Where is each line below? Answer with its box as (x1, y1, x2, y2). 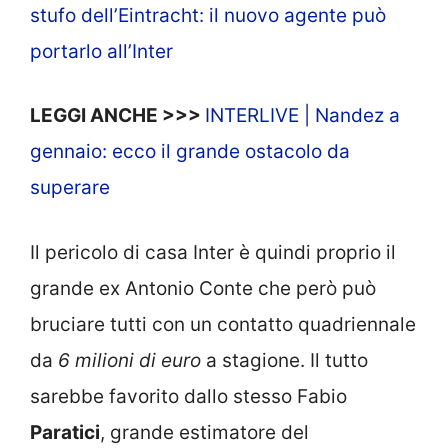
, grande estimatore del (100, 420, 309, 444)
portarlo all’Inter (30, 39, 173, 63)
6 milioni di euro (53, 348, 201, 372)
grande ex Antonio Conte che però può (30, 276, 376, 300)
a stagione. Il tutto (201, 348, 368, 372)
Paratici (30, 420, 100, 444)
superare (30, 176, 110, 199)
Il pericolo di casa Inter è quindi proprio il (30, 240, 396, 264)
